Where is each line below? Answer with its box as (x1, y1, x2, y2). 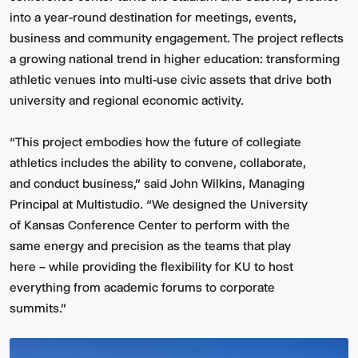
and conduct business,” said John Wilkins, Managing (10, 176, 304, 192)
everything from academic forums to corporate (10, 280, 275, 296)
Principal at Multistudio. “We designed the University (10, 197, 308, 213)
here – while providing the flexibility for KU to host (10, 259, 293, 275)
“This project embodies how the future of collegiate (10, 134, 301, 150)
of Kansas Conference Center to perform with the (10, 217, 290, 233)
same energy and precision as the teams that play (10, 238, 291, 254)
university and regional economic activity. (10, 93, 244, 109)
